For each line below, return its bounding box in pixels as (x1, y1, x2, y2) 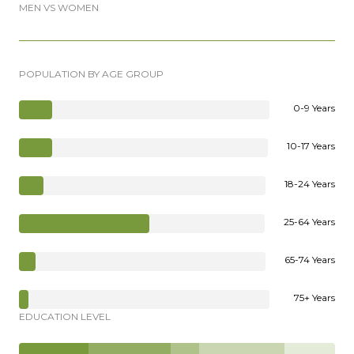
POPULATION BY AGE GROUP (19, 67, 164, 80)
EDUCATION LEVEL (19, 310, 111, 322)
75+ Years (294, 291, 335, 303)
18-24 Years (284, 177, 335, 190)
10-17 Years (287, 139, 335, 152)
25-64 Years (284, 215, 335, 228)
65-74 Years (284, 253, 335, 265)
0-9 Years (293, 101, 335, 114)
